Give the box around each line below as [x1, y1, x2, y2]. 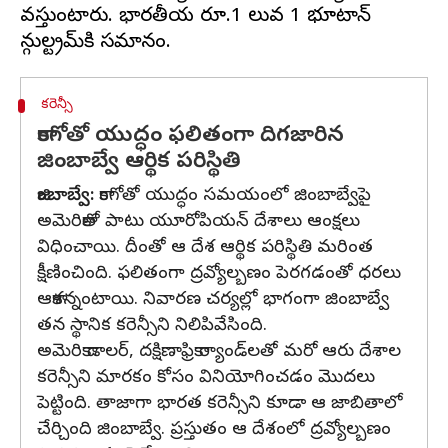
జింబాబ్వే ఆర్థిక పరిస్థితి [37, 148, 241, 178]
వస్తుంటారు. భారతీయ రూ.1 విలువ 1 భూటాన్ [20, 4, 371, 31]
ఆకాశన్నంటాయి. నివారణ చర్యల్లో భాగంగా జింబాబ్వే [37, 288, 389, 313]
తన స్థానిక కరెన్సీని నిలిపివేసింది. [37, 314, 267, 339]
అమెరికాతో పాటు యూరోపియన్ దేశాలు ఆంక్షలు [37, 210, 360, 235]
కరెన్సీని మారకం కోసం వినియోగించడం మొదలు [37, 366, 375, 391]
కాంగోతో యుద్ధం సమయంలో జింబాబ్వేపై [94, 184, 371, 209]
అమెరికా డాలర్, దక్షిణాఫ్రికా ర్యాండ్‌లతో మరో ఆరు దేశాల [37, 340, 401, 365]
